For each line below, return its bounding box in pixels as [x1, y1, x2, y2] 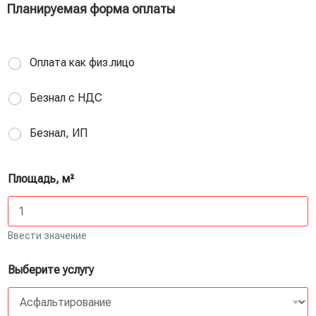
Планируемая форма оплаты [7, 1, 175, 17]
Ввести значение [8, 230, 87, 242]
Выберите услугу [8, 263, 94, 277]
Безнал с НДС [30, 91, 102, 105]
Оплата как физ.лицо [30, 56, 135, 70]
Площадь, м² [8, 172, 74, 186]
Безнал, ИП [30, 126, 87, 140]
